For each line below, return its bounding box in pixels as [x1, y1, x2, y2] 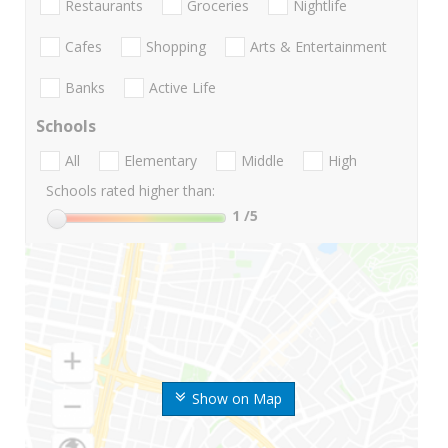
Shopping [146, 36, 206, 56]
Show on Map [191, 389, 282, 409]
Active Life [149, 78, 216, 98]
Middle [241, 151, 284, 171]
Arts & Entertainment [250, 36, 387, 56]
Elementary [124, 151, 197, 171]
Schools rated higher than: [46, 181, 215, 201]
